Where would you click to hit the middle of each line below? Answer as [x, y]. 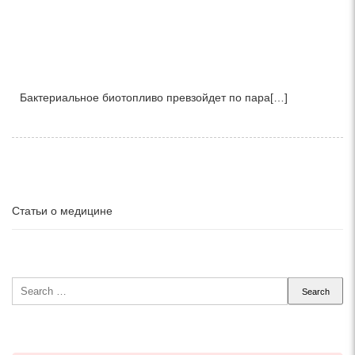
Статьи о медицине [62, 210]
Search [29, 283]
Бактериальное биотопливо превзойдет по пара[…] [154, 97]
